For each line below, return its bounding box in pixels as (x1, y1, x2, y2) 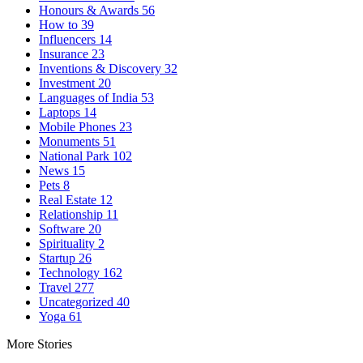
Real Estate (39, 193, 100, 207)
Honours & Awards (39, 3, 142, 17)
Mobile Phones (39, 120, 119, 134)
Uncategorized (39, 295, 117, 309)
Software (39, 222, 88, 236)
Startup (39, 251, 79, 265)
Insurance (39, 47, 92, 61)
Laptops (39, 105, 83, 119)
